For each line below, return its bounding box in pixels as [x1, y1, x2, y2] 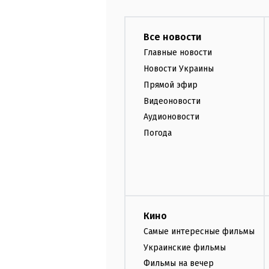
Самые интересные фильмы [144, 226, 255, 237]
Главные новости [144, 47, 212, 58]
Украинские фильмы [144, 242, 226, 253]
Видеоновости [144, 95, 201, 106]
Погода [144, 128, 172, 139]
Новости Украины [144, 63, 214, 74]
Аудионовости [144, 112, 199, 122]
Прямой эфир [144, 79, 198, 90]
